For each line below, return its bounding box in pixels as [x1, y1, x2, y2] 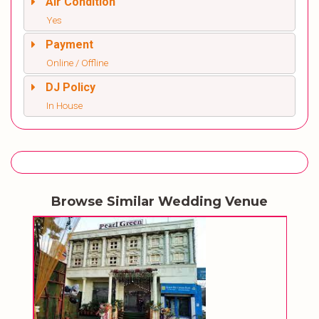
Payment [46, 38, 93, 52]
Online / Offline [46, 57, 108, 69]
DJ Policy [46, 80, 95, 95]
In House [46, 100, 83, 112]
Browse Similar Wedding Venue [51, 194, 268, 210]
